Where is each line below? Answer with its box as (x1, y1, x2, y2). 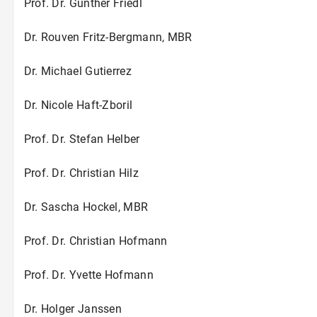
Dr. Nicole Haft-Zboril (23, 98, 133, 112)
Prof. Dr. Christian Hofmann (23, 234, 168, 248)
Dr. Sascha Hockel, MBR (23, 200, 149, 214)
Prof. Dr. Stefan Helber (23, 132, 140, 146)
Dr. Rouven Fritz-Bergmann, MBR (23, 30, 192, 44)
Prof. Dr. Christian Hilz (23, 166, 139, 180)
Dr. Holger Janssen (23, 301, 122, 316)
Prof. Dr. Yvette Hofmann (23, 267, 154, 282)
